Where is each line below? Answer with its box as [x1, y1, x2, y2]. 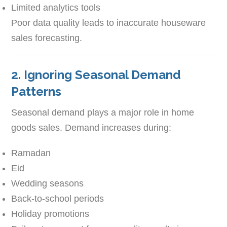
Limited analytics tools [11, 2, 101, 13]
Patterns [11, 84, 62, 99]
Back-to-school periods [11, 193, 104, 204]
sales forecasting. [11, 32, 83, 43]
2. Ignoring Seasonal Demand [11, 67, 181, 82]
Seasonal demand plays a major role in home [11, 107, 195, 118]
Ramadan [11, 147, 51, 158]
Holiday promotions [11, 208, 90, 219]
